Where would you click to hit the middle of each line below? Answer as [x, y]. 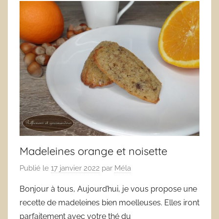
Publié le [35, 168]
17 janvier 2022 [75, 168]
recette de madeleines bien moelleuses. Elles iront [109, 203]
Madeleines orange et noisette [93, 151]
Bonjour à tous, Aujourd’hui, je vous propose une [108, 189]
